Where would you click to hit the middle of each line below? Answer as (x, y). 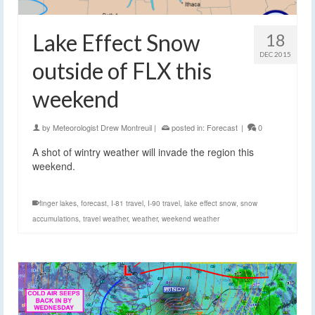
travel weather (105, 219)
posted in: (188, 127)
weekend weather (191, 219)
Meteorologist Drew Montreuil (102, 127)
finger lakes (58, 203)
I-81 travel (127, 203)
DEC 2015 (275, 54)
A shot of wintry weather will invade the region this (143, 152)
